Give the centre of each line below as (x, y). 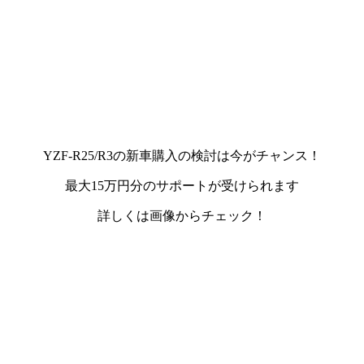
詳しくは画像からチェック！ (182, 215)
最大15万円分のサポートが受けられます (182, 185)
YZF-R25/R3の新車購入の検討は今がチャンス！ (182, 155)
